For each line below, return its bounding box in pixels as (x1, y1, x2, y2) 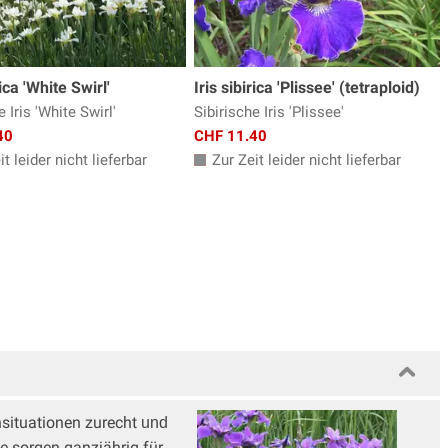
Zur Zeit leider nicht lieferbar (208, 151, 401, 170)
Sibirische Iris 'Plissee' (194, 103, 344, 122)
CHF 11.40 (194, 127, 267, 146)
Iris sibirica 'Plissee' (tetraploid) (194, 78, 420, 98)
